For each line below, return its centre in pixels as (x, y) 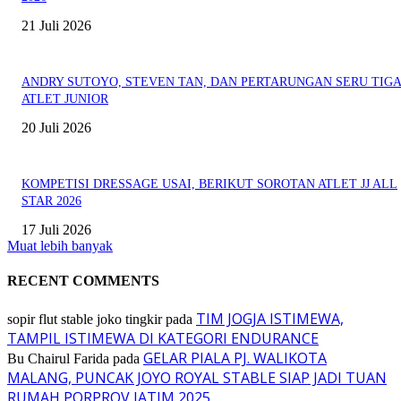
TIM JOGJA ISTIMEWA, (270, 318)
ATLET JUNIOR (65, 99)
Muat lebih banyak (60, 246)
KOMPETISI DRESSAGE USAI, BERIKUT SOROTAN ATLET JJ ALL (209, 184)
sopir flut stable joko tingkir (85, 319)
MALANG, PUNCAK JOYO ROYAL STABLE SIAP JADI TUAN (197, 377)
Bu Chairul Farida (58, 358)
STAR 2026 (51, 201)
